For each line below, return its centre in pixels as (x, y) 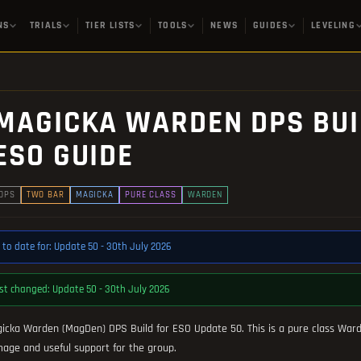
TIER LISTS (110, 25)
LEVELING (333, 25)
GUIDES (271, 25)
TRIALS (46, 25)
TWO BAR (45, 195)
